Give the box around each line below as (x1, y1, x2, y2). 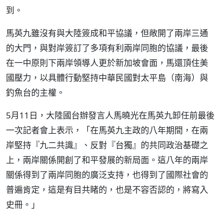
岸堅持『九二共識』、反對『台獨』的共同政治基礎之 (6, 139, 208, 151)
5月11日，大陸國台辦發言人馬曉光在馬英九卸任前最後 (6, 110, 215, 121)
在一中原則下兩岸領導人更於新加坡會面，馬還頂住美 (6, 57, 208, 68)
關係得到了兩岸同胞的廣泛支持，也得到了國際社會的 (6, 169, 208, 180)
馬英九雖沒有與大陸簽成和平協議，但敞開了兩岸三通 (6, 27, 208, 39)
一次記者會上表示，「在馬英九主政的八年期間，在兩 (6, 124, 208, 136)
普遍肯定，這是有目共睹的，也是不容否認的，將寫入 (6, 184, 208, 195)
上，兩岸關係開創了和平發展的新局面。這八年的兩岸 (6, 154, 208, 166)
